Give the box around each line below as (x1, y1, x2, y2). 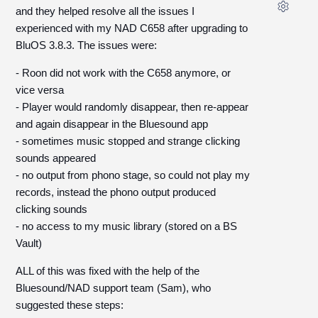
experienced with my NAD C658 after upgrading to (16, 22, 248, 34)
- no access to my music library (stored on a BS (16, 220, 238, 232)
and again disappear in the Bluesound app (16, 118, 209, 130)
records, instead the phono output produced (16, 186, 216, 198)
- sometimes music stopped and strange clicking (16, 135, 241, 147)
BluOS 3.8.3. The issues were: (16, 39, 158, 51)
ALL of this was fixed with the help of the (16, 265, 200, 277)
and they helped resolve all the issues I (16, 5, 195, 17)
